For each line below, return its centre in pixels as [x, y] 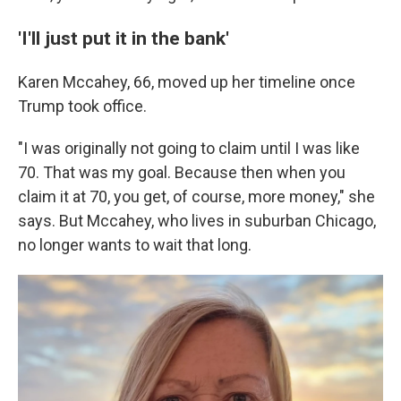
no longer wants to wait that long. [135, 245]
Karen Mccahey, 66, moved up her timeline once [187, 82]
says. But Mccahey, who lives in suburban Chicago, [197, 221]
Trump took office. [82, 106]
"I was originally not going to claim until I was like [189, 148]
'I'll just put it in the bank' [124, 38]
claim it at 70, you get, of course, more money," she [196, 196]
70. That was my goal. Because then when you [182, 172]
